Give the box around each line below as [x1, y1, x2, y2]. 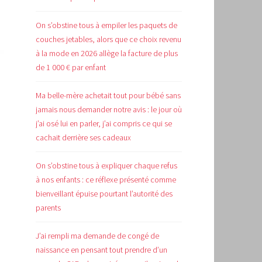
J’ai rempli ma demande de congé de [36, 230, 159, 241]
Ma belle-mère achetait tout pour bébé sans [36, 89, 181, 101]
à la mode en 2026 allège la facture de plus [36, 47, 178, 58]
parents [36, 202, 61, 213]
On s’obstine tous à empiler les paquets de [36, 19, 177, 30]
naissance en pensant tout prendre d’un [36, 244, 167, 255]
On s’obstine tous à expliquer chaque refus [36, 160, 177, 171]
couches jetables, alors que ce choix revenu [36, 33, 181, 44]
